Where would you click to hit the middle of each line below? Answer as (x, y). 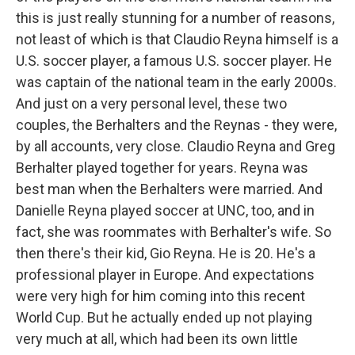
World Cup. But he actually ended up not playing (164, 317)
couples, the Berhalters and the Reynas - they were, (176, 125)
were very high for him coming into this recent (160, 296)
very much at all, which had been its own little (157, 339)
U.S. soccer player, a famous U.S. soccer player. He (174, 61)
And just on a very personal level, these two (151, 103)
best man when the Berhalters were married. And (169, 189)
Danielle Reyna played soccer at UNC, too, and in (165, 210)
